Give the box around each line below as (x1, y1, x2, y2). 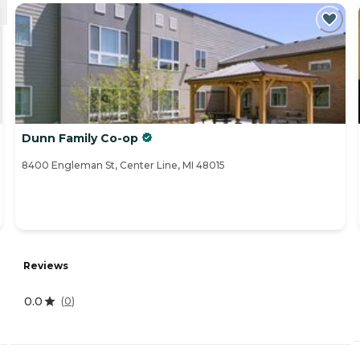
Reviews (23, 259, 68, 272)
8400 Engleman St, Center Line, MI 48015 (22, 159, 225, 172)
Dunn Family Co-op (22, 131, 138, 146)
